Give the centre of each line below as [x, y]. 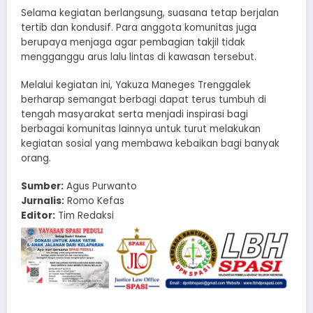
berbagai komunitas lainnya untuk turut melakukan [141, 129]
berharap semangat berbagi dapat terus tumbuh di [144, 100]
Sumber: [42, 187]
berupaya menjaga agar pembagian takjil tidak [133, 43]
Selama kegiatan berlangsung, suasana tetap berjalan [150, 13]
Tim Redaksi [85, 216]
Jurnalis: [43, 201]
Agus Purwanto [100, 187]
